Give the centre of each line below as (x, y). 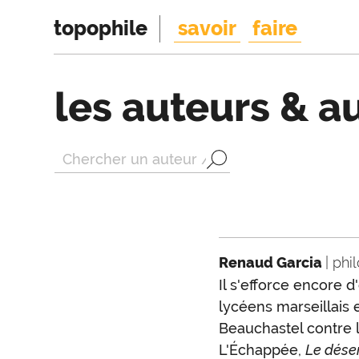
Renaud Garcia (272, 262)
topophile (101, 28)
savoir (208, 28)
